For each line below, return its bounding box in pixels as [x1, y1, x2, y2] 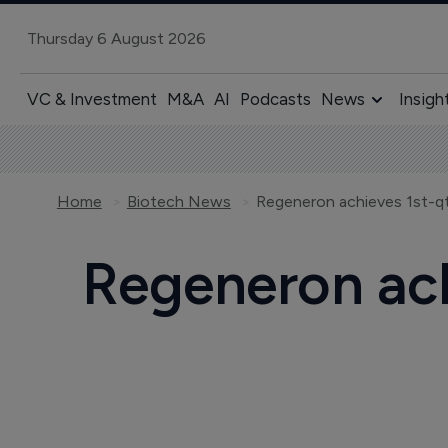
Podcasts [239, 89, 311, 109]
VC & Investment [26, 89, 157, 109]
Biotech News [126, 192, 231, 211]
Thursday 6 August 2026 [26, 28, 206, 48]
